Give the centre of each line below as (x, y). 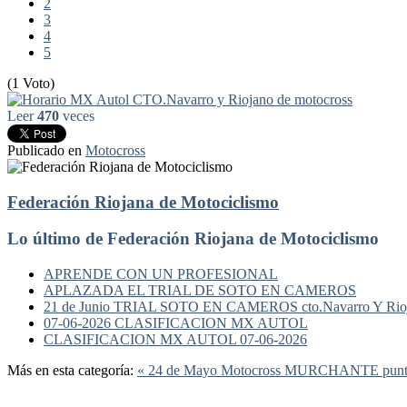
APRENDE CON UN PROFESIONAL (161, 273)
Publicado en (45, 150)
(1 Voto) (31, 83)
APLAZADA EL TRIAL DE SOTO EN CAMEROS (200, 290)
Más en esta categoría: (70, 370)
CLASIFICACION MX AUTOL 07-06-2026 (175, 339)
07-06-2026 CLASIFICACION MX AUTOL (176, 323)
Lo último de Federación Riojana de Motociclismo (193, 239)
